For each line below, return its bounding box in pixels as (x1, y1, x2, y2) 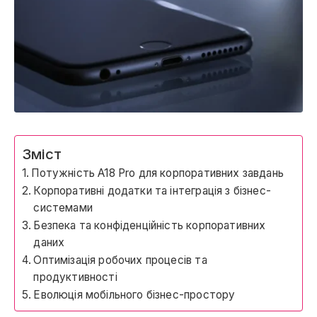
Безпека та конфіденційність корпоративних (33, 218, 266, 232)
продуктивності (33, 270, 117, 284)
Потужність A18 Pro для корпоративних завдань (31, 166, 284, 180)
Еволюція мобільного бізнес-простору (33, 287, 236, 301)
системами (33, 200, 93, 214)
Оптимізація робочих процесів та (33, 253, 207, 267)
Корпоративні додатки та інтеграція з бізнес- (33, 183, 271, 197)
